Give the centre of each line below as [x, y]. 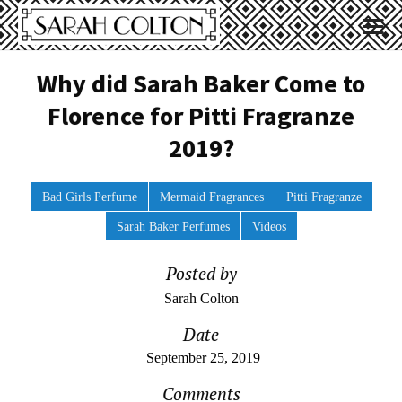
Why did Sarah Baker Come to [201, 83]
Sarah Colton [201, 298]
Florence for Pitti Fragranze [201, 116]
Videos [269, 226]
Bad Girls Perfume [89, 197]
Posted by [201, 274]
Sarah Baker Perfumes [173, 226]
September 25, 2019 [201, 358]
